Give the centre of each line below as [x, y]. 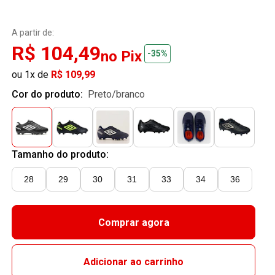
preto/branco [120, 94]
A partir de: [33, 33]
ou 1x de [32, 75]
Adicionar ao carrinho [134, 261]
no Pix [122, 56]
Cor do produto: [49, 94]
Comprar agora [134, 222]
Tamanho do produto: [60, 154]
